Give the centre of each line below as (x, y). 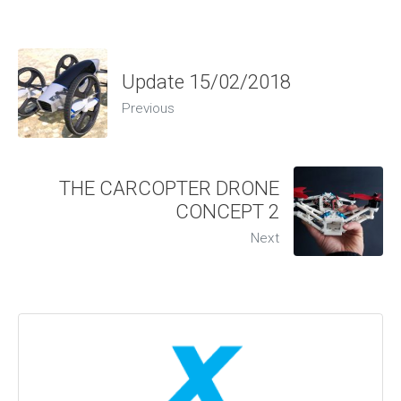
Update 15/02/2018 (206, 82)
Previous (148, 109)
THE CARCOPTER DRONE (169, 188)
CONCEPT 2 (227, 212)
